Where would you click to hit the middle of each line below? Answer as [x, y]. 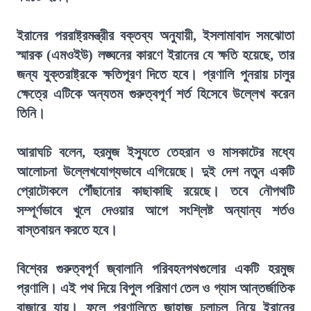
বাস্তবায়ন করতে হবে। [67, 230]
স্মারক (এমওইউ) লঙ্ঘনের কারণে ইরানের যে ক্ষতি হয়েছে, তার [155, 55]
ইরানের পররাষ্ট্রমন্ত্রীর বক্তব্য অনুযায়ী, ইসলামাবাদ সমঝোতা [155, 35]
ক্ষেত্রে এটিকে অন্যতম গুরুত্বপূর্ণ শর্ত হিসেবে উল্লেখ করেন [155, 94]
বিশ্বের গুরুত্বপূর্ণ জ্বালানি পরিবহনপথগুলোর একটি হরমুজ [155, 269]
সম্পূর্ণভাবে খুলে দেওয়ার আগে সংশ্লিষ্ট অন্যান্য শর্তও [155, 210]
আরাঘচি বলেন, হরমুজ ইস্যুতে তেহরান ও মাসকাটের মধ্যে [155, 152]
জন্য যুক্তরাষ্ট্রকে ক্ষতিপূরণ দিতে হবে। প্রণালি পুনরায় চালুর [155, 74]
